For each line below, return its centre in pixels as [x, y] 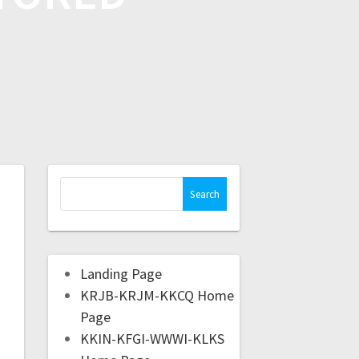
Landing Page [121, 274]
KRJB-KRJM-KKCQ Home [157, 296]
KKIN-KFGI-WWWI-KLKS [152, 339]
